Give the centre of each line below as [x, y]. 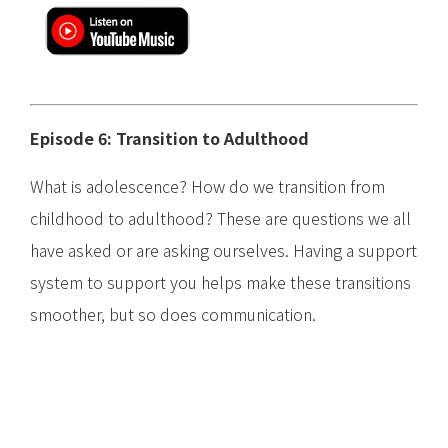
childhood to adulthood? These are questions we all [220, 218]
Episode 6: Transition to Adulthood [169, 138]
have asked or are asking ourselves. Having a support [223, 250]
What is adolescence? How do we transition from [207, 186]
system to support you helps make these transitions [220, 282]
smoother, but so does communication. [173, 314]
